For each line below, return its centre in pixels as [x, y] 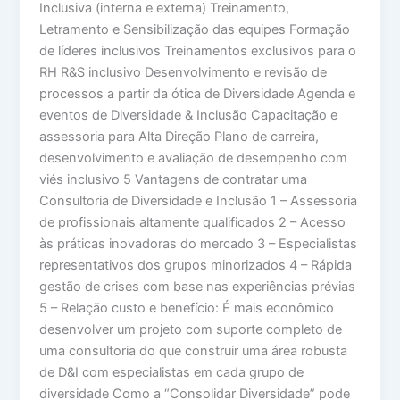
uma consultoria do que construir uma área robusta [194, 351]
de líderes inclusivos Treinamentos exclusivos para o [198, 51]
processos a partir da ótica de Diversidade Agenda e [198, 94]
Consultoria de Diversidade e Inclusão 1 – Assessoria [199, 201]
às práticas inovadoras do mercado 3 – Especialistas [199, 244]
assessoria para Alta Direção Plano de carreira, [179, 137]
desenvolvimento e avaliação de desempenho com [194, 158]
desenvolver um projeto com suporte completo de [191, 330]
